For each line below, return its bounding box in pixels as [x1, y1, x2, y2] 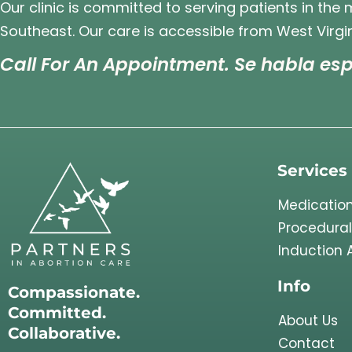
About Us [278, 310, 338, 330]
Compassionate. [8, 281, 140, 302]
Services [277, 159, 347, 180]
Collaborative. [8, 322, 120, 343]
